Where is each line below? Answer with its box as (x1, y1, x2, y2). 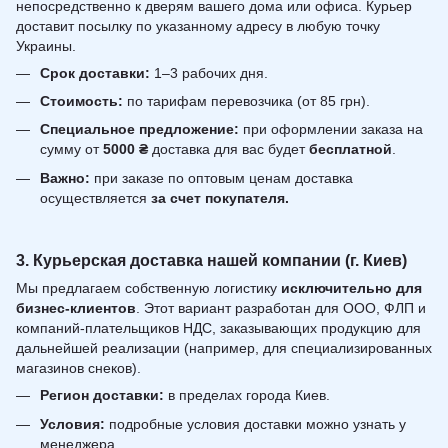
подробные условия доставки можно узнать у (105, 415, 406, 432)
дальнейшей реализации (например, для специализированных (16, 340, 432, 357)
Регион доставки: (40, 387, 164, 404)
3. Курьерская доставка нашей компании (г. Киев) (16, 251, 407, 270)
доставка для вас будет (148, 141, 309, 158)
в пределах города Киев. (164, 387, 330, 404)
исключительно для (281, 280, 422, 297)
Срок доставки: (40, 64, 150, 81)
